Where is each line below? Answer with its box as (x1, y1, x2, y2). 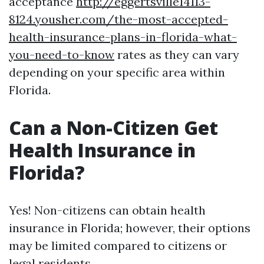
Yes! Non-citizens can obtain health (9, 203, 206, 217)
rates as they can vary (114, 47, 239, 62)
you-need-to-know (9, 47, 114, 62)
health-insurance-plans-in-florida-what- (9, 29, 237, 44)
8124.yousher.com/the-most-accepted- (9, 12, 228, 27)
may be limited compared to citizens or (9, 238, 227, 253)
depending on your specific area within (9, 65, 225, 80)
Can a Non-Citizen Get (9, 115, 218, 140)
